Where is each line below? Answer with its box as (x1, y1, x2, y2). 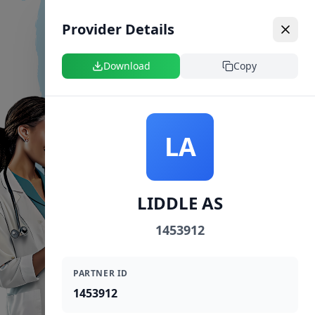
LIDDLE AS (137, 191, 223, 214)
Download (103, 59, 150, 72)
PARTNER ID (73, 267, 128, 279)
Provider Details (62, 20, 174, 39)
